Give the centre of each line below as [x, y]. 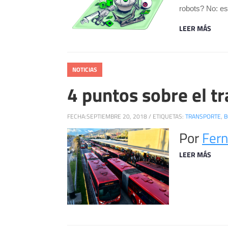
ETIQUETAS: [169, 116]
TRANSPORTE [203, 116]
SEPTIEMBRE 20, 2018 [117, 116]
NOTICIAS [85, 69]
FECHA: [77, 116]
